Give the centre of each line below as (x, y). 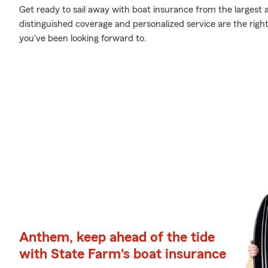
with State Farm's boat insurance (123, 254)
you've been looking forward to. (83, 38)
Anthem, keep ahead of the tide (117, 237)
